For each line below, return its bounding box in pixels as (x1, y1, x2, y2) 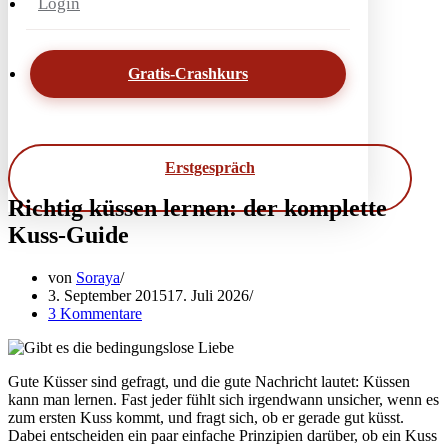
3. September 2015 (48, 286, 167, 304)
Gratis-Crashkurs (128, 65, 248, 82)
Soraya (76, 268, 120, 286)
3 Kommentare (48, 304, 142, 322)
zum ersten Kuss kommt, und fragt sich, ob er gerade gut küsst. (8, 408, 404, 426)
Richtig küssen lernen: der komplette (8, 194, 387, 221)
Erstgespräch (165, 159, 255, 176)
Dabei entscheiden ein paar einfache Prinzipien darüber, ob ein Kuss (8, 426, 437, 444)
